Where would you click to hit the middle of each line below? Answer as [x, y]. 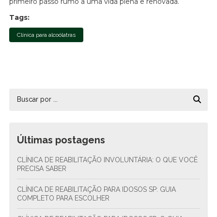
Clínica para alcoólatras [46, 35]
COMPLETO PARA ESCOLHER [63, 198]
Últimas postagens [61, 140]
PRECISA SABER [42, 169]
